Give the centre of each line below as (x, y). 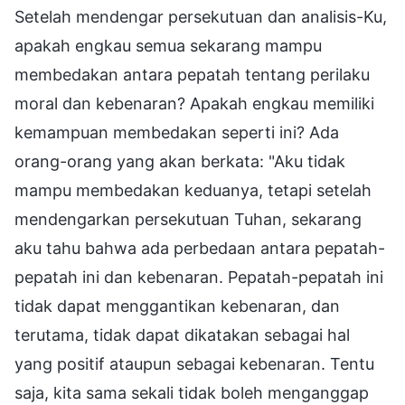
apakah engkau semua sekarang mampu (168, 45)
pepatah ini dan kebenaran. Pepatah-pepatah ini (199, 277)
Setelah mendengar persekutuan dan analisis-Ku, (201, 16)
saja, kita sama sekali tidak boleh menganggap (192, 392)
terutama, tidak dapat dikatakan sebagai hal (182, 334)
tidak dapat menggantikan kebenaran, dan (177, 306)
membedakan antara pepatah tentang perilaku (192, 74)
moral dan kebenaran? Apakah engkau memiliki (194, 103)
